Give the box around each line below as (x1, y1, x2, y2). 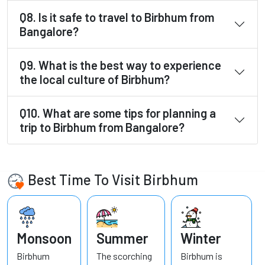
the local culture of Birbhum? (20, 72, 170, 86)
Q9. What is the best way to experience (20, 57, 221, 72)
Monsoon (17, 229, 72, 247)
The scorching (96, 250, 152, 261)
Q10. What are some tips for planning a (20, 105, 216, 120)
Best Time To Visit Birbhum (25, 170, 198, 188)
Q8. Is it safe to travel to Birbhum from (20, 9, 214, 24)
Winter (180, 229, 222, 247)
